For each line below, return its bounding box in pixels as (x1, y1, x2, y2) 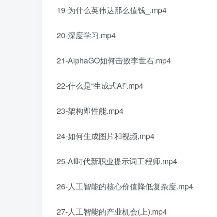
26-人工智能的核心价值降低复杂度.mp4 (57, 180, 193, 192)
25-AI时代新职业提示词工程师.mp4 (57, 155, 177, 167)
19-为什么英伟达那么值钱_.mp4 (57, 4, 167, 15)
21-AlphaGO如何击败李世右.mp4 (57, 54, 171, 66)
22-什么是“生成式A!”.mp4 (57, 79, 143, 91)
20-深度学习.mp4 (57, 29, 116, 41)
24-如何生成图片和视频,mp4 (57, 130, 155, 141)
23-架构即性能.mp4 (57, 105, 124, 116)
